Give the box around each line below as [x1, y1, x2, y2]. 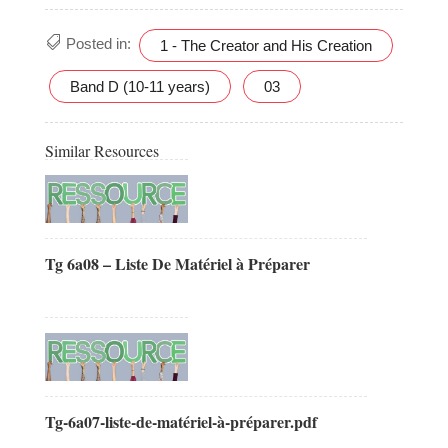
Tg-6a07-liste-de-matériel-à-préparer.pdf [44, 409, 317, 433]
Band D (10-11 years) [69, 78, 210, 95]
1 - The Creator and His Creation [159, 37, 372, 54]
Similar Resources [44, 140, 159, 161]
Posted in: [65, 35, 135, 53]
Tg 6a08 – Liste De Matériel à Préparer [44, 251, 310, 275]
